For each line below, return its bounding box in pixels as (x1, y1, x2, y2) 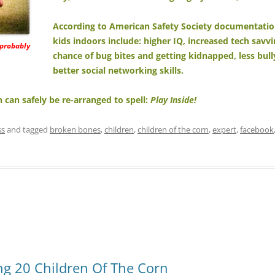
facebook (240, 124, 274, 136)
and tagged (5, 124, 50, 136)
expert (212, 124, 236, 136)
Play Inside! (150, 94, 196, 106)
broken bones (50, 124, 101, 136)
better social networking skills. (53, 64, 184, 77)
